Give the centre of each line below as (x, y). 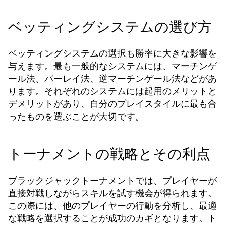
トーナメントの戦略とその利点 (109, 154)
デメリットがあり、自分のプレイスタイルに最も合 (112, 104)
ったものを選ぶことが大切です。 (76, 116)
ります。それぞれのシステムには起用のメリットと (112, 91)
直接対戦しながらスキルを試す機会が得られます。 (112, 193)
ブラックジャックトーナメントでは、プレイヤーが (112, 180)
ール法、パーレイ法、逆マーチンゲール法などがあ (112, 78)
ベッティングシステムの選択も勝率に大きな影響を (112, 53)
